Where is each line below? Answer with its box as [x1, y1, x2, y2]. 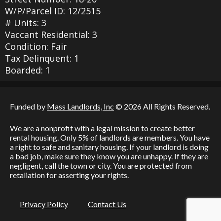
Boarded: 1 [5, 64, 50, 76]
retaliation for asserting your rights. [10, 170, 129, 180]
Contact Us [88, 199, 126, 209]
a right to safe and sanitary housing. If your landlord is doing [10, 142, 209, 151]
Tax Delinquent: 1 [5, 52, 79, 64]
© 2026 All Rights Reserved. [114, 101, 210, 111]
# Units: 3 [5, 16, 46, 29]
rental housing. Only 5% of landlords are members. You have [10, 132, 210, 142]
